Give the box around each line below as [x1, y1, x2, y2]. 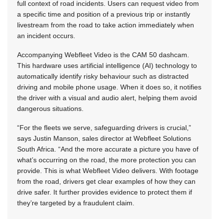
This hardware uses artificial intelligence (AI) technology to [17, 61, 197, 69]
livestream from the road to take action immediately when [17, 21, 194, 29]
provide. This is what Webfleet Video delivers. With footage [17, 166, 198, 175]
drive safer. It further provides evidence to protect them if [17, 188, 192, 196]
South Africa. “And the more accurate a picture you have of [17, 145, 198, 153]
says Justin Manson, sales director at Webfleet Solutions [17, 134, 191, 142]
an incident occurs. [17, 31, 75, 40]
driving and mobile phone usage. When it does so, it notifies [17, 83, 201, 91]
